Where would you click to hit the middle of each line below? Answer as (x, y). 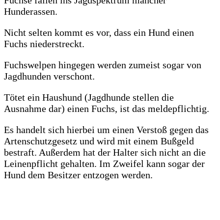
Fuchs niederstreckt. (44, 43)
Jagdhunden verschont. (49, 76)
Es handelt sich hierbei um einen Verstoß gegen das (106, 129)
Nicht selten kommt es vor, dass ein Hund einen (99, 32)
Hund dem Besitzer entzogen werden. (78, 175)
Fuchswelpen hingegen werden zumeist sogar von (103, 65)
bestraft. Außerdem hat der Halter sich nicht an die (105, 152)
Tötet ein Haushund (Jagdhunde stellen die (89, 97)
